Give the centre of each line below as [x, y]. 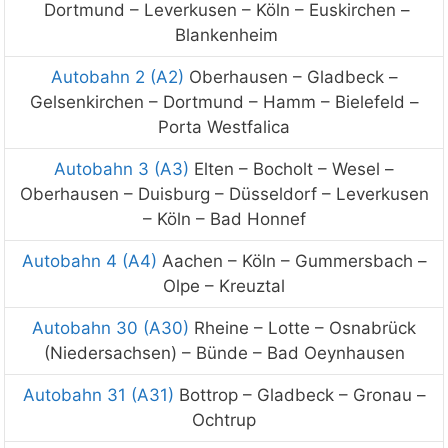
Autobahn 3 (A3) [121, 168]
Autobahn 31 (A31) [98, 394]
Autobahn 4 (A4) [89, 260]
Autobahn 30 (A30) [110, 327]
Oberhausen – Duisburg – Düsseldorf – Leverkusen [224, 193]
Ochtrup [224, 419]
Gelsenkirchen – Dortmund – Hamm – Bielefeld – [224, 101]
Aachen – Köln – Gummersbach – [291, 260]
